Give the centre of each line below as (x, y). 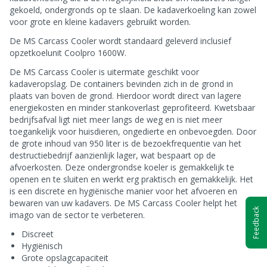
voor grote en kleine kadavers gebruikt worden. (100, 22)
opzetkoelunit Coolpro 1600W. (68, 53)
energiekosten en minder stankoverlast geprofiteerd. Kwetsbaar (132, 108)
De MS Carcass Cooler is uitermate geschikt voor (104, 72)
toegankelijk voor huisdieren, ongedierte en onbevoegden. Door (133, 131)
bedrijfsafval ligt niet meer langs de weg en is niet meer (116, 119)
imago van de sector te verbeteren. (77, 215)
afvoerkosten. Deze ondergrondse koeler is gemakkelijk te (122, 167)
